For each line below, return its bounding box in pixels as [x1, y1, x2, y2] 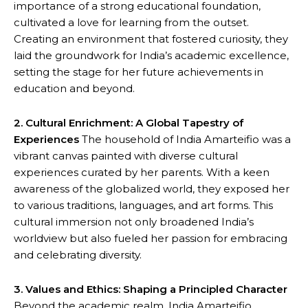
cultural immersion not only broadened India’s [14, 215, 254, 228]
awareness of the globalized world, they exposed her [14, 182, 289, 195]
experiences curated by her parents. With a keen [14, 166, 269, 179]
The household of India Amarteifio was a [79, 133, 291, 146]
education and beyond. [14, 82, 135, 95]
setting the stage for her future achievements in [14, 65, 263, 78]
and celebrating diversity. [14, 248, 142, 261]
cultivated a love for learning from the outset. [14, 16, 249, 29]
